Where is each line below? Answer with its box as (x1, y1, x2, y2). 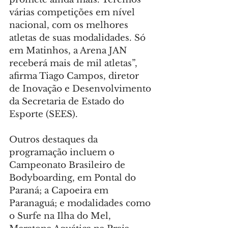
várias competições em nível (9, 7, 137, 18)
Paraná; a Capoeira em (9, 185, 111, 196)
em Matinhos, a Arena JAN (9, 45, 129, 56)
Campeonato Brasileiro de (9, 160, 128, 171)
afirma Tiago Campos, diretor (9, 71, 141, 82)
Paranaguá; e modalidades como (9, 198, 153, 209)
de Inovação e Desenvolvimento (9, 83, 154, 95)
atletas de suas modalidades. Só (9, 33, 148, 44)
